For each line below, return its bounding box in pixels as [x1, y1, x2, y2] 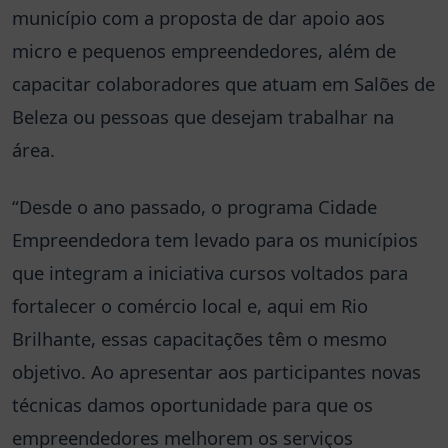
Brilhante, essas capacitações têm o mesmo [12, 325, 387, 351]
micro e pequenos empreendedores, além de [12, 37, 396, 63]
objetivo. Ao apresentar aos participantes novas [12, 358, 421, 384]
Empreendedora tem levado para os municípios [12, 226, 418, 252]
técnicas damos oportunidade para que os [12, 391, 373, 417]
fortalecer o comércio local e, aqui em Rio [12, 292, 368, 318]
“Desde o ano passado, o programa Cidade [12, 193, 377, 219]
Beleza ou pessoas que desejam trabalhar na [12, 103, 394, 129]
